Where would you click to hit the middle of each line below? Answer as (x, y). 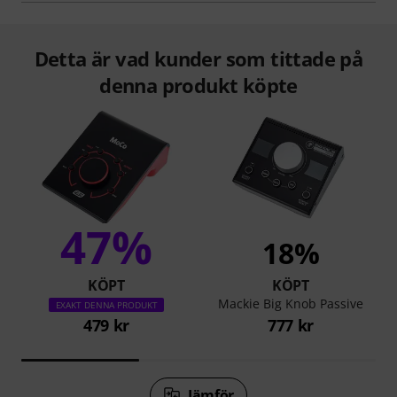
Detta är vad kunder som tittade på (198, 58)
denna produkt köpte (198, 85)
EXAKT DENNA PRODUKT (106, 304)
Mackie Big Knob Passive (291, 303)
